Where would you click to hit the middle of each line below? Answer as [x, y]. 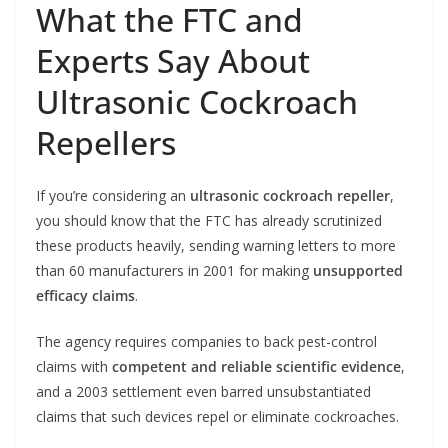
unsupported [358, 271]
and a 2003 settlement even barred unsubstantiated [203, 392]
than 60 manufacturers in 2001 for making [174, 271]
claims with [74, 367]
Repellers [106, 143]
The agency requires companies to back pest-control [206, 342]
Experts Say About [173, 61]
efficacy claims [85, 296]
